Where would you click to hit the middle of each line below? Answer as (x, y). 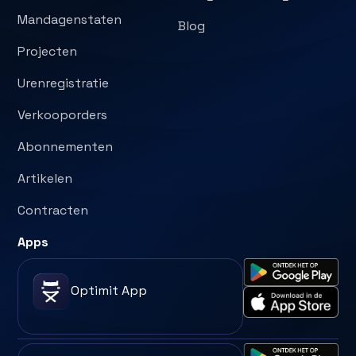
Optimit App (109, 290)
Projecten (48, 51)
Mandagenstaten (70, 19)
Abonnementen (66, 146)
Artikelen (45, 178)
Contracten (53, 210)
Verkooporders (63, 114)
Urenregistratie (64, 83)
